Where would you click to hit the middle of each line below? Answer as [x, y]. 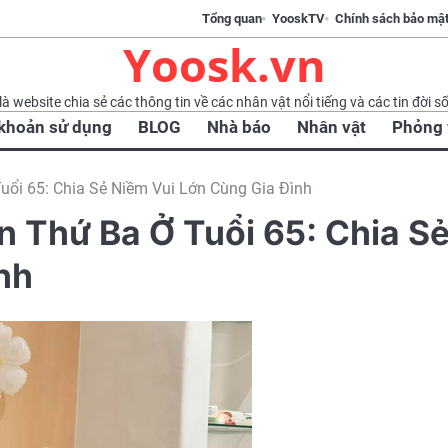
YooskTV [298, 18]
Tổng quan [232, 18]
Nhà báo [239, 126]
